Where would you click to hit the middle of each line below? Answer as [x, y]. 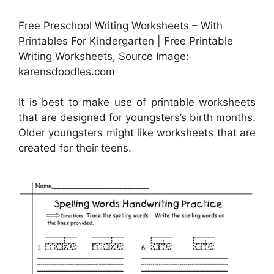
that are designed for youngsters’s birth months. [137, 118]
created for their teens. [75, 148]
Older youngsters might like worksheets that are [137, 133]
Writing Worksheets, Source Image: [104, 56]
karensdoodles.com [67, 71]
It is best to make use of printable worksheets [137, 102]
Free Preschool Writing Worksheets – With [120, 25]
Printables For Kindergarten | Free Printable [126, 41]
